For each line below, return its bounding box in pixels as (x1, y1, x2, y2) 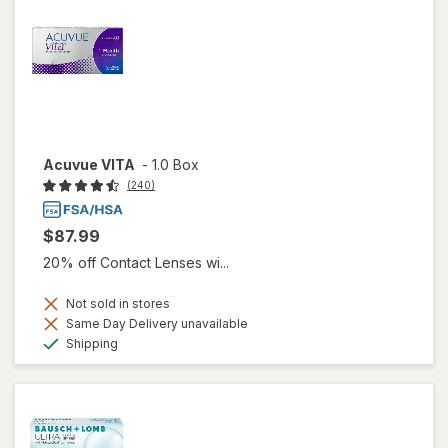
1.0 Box (152, 156, 199, 174)
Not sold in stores (63, 296, 170, 312)
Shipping (63, 336, 118, 352)
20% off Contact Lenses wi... (43, 254, 229, 272)
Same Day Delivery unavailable (63, 316, 248, 332)
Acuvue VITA (43, 156, 135, 174)
